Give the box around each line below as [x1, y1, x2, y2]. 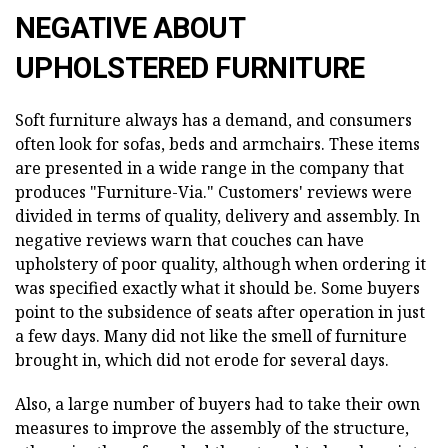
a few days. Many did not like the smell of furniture [15, 324, 407, 347]
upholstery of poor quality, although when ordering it [15, 252, 426, 275]
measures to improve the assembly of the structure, [15, 416, 409, 439]
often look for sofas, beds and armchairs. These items [15, 132, 420, 155]
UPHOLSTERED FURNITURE [15, 50, 365, 85]
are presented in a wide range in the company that [15, 156, 404, 179]
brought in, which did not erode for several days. [15, 348, 389, 371]
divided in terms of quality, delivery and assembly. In [15, 204, 420, 227]
